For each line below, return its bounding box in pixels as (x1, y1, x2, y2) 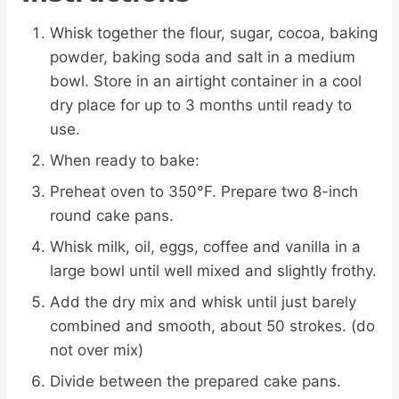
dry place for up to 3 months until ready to (50, 95, 352, 114)
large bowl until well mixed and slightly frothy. (50, 261, 377, 280)
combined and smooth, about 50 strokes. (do (50, 316, 375, 335)
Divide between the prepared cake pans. (50, 371, 341, 390)
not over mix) (50, 340, 143, 359)
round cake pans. (50, 206, 174, 224)
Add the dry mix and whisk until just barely (50, 292, 356, 311)
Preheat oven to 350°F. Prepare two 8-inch (50, 182, 358, 200)
